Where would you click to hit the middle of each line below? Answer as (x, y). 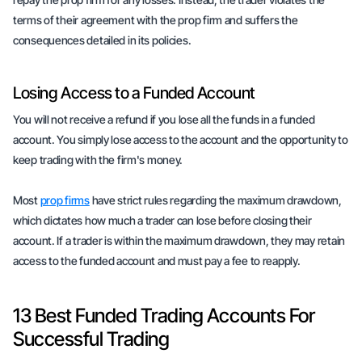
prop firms (65, 200)
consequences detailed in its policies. (102, 40)
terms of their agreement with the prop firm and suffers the (156, 20)
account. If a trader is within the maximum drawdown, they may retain (179, 240)
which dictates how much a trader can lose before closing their (162, 220)
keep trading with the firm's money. (99, 160)
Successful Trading (91, 339)
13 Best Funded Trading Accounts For (164, 316)
